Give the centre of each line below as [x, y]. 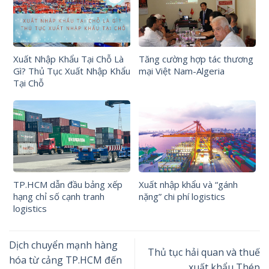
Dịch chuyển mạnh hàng [63, 245]
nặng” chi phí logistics [182, 197]
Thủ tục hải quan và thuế [204, 252]
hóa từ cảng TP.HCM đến [65, 260]
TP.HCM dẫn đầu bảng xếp [68, 185]
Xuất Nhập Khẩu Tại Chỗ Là [68, 59]
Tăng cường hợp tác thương [196, 59]
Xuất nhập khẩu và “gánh [188, 185]
